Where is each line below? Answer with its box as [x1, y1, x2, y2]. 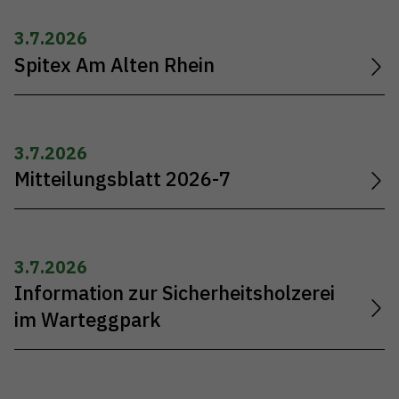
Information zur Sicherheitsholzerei [14, 280, 335, 305]
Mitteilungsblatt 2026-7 [14, 166, 231, 191]
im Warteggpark [14, 306, 160, 332]
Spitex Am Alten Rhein [14, 52, 215, 77]
